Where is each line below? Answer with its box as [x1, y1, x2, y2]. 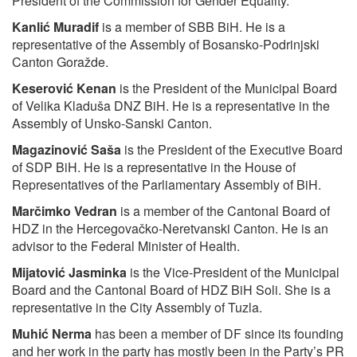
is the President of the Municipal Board [116, 79, 337, 98]
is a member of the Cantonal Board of [117, 202, 330, 221]
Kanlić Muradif [12, 18, 99, 37]
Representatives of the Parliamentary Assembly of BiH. [12, 175, 321, 194]
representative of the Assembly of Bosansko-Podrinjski [12, 35, 320, 54]
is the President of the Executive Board [121, 140, 343, 159]
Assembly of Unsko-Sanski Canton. [12, 114, 212, 133]
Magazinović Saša [12, 140, 121, 159]
